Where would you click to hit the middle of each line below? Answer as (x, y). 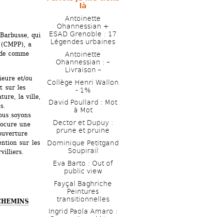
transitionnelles (83, 199)
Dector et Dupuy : (83, 123)
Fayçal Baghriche (83, 183)
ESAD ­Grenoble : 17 (83, 34)
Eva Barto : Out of (83, 163)
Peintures (83, 191)
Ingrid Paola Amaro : (83, 211)
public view (83, 171)
